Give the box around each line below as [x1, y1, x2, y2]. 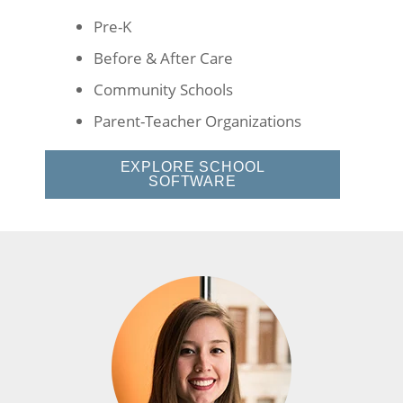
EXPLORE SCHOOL [120, 159, 265, 175]
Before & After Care [94, 48, 233, 69]
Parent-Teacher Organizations [94, 111, 301, 132]
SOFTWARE [148, 174, 237, 190]
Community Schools [94, 79, 233, 101]
